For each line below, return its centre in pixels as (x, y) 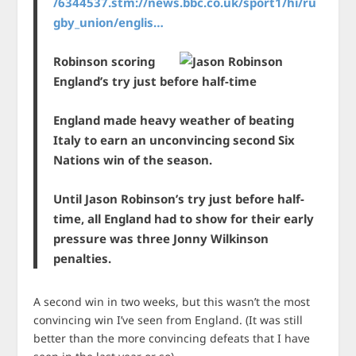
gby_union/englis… (109, 22)
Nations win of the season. (133, 160)
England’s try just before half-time (155, 81)
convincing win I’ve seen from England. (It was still (168, 320)
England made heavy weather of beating (174, 120)
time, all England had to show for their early (184, 219)
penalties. (83, 258)
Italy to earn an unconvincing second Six (174, 140)
